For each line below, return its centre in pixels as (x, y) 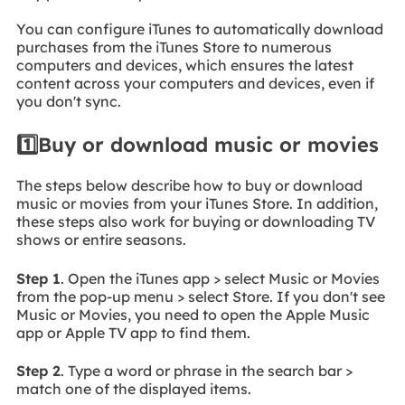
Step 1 (38, 278)
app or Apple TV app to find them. (133, 332)
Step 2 (38, 371)
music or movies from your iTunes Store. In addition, (197, 203)
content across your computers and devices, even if (195, 84)
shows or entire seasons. (101, 240)
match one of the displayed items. (133, 389)
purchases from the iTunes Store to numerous (174, 47)
